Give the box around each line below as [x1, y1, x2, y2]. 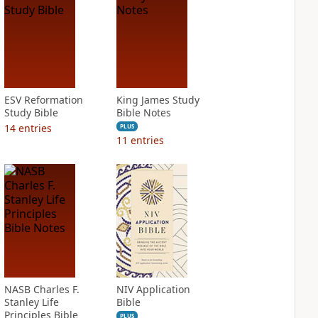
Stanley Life [4, 295, 59, 309]
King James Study [116, 93, 199, 106]
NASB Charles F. [4, 283, 79, 296]
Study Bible [4, 106, 58, 119]
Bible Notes [116, 106, 171, 119]
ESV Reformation [4, 93, 83, 106]
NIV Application [116, 283, 190, 296]
